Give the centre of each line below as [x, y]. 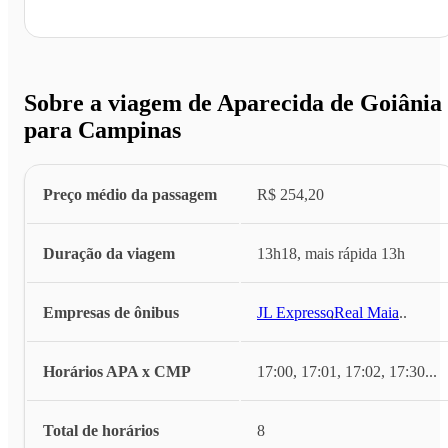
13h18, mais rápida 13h [331, 254]
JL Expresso [295, 313]
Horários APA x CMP [117, 372]
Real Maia [366, 313]
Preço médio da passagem [130, 195]
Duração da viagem [109, 254]
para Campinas [102, 130]
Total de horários [101, 431]
